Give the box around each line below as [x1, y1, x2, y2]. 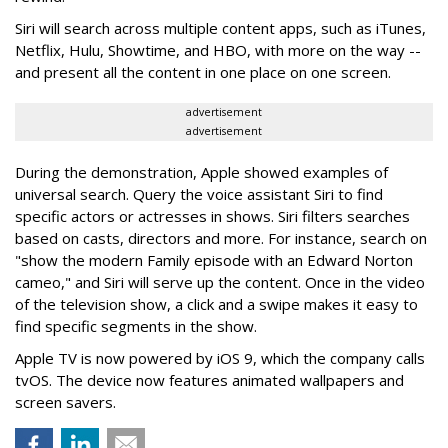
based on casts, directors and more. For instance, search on [15, 228, 427, 249]
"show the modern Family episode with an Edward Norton [15, 250, 413, 271]
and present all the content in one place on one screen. [15, 62, 391, 83]
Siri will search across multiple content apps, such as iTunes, [15, 18, 426, 39]
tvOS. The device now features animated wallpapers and [15, 370, 404, 391]
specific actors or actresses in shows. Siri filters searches [15, 206, 410, 227]
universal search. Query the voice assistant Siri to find [15, 184, 383, 205]
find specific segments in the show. [15, 316, 257, 337]
